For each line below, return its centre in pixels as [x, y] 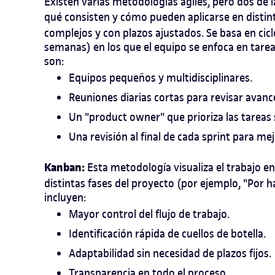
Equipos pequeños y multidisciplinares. [161, 78]
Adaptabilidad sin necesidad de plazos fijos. [170, 254]
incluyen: [65, 198]
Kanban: [66, 168]
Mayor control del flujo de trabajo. [149, 214]
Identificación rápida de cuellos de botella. [167, 234]
